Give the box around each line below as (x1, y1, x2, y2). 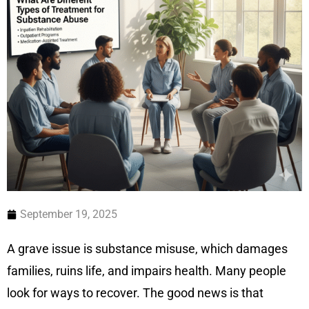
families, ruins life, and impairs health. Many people (7, 263, 286, 278)
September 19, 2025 (20, 208, 117, 221)
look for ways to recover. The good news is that (7, 286, 263, 300)
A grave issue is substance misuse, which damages (7, 241, 288, 256)
